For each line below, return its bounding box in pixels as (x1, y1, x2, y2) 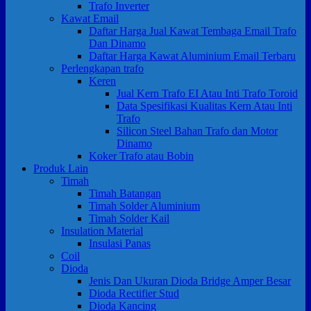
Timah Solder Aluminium (89, 199, 200, 212)
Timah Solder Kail (89, 212, 169, 224)
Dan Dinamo (89, 37, 146, 49)
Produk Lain (33, 162, 88, 174)
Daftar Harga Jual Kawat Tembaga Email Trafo (89, 24, 296, 37)
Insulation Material (61, 224, 143, 237)
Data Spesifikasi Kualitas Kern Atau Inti (117, 99, 292, 112)
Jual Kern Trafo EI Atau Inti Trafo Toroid (117, 87, 298, 99)
